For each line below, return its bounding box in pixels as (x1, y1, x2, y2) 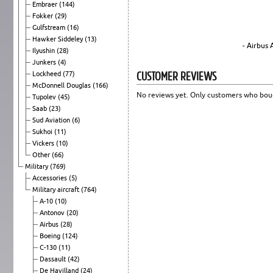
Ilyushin (32, 46, 57, 54)
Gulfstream (32, 23, 67, 31)
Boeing (40, 232, 62, 239)
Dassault (40, 255, 68, 263)
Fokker (32, 12, 55, 19)
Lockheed (32, 69, 63, 77)
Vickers (32, 139, 56, 147)
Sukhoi (32, 127, 54, 135)
